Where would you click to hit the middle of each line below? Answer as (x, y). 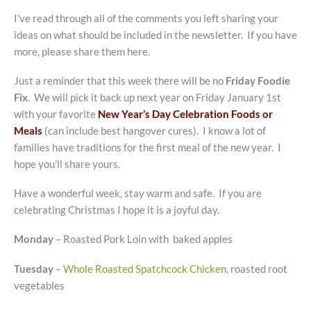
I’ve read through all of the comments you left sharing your (146, 18)
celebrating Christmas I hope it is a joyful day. (117, 210)
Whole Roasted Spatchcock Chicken (145, 269)
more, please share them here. (82, 51)
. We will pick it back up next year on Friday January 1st (154, 97)
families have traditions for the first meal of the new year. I (148, 147)
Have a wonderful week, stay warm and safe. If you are (138, 194)
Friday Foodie (258, 81)
